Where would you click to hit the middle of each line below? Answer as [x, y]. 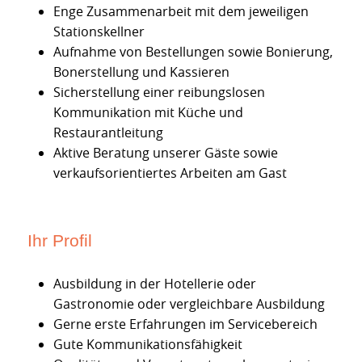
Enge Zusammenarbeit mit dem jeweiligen [181, 12]
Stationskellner [99, 32]
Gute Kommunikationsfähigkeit [148, 344]
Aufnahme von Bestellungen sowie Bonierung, [193, 52]
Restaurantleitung [108, 133]
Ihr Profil [60, 240]
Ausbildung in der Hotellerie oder [155, 283]
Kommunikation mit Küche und [148, 113]
